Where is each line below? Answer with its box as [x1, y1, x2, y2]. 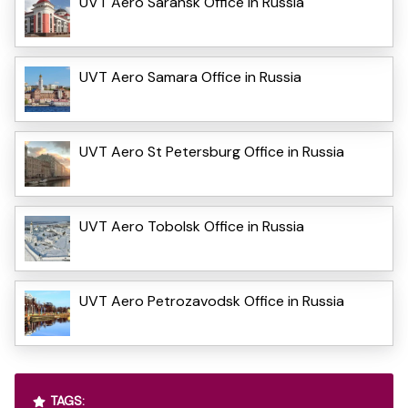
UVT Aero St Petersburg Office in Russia [79, 141, 344, 161]
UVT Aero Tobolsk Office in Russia [79, 216, 304, 236]
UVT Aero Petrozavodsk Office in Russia [79, 291, 344, 311]
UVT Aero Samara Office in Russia [79, 66, 301, 87]
